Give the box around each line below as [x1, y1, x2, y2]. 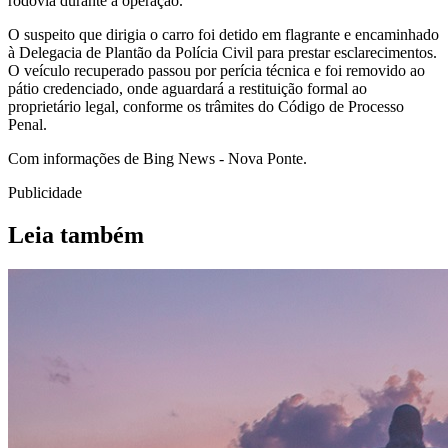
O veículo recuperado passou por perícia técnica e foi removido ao [8, 61, 425, 79]
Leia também [8, 221, 144, 248]
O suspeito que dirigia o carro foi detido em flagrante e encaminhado [8, 25, 439, 43]
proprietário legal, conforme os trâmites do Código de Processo [8, 97, 404, 115]
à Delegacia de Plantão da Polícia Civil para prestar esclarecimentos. [8, 43, 437, 61]
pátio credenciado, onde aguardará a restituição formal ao [8, 79, 367, 97]
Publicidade [8, 183, 82, 201]
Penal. [8, 115, 47, 133]
